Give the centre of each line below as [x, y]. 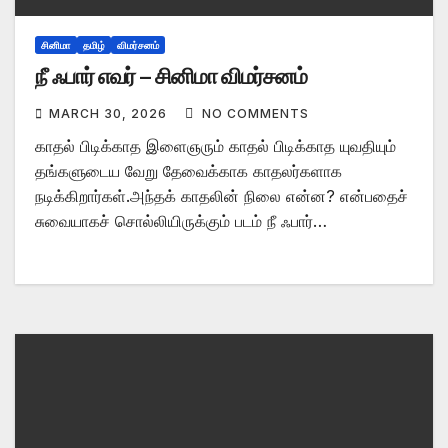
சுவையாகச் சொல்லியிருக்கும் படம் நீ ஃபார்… [181, 220]
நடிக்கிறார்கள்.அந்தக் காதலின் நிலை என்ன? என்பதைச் [221, 195]
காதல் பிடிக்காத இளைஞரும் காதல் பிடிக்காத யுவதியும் [215, 145]
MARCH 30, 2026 [110, 113]
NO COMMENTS [255, 113]
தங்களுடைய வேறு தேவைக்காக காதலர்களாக [188, 170]
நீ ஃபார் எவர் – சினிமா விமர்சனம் [171, 76]
